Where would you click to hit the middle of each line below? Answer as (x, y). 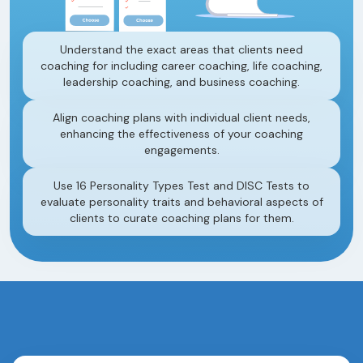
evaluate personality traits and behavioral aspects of (181, 201)
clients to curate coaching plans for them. (181, 218)
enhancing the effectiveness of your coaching (181, 133)
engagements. (181, 149)
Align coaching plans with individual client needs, (181, 117)
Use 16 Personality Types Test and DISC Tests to (181, 185)
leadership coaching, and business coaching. (181, 81)
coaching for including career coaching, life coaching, (181, 65)
